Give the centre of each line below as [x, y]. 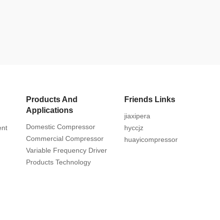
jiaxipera [137, 116]
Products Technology [58, 162]
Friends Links [150, 99]
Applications [50, 110]
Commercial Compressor [65, 138]
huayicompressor [151, 139]
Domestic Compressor [61, 127]
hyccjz [134, 128]
